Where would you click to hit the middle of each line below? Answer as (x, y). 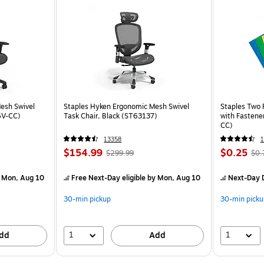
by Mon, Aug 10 (173, 178)
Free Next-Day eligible (109, 178)
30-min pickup (88, 199)
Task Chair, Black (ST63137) (111, 116)
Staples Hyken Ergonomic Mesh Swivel (127, 106)
